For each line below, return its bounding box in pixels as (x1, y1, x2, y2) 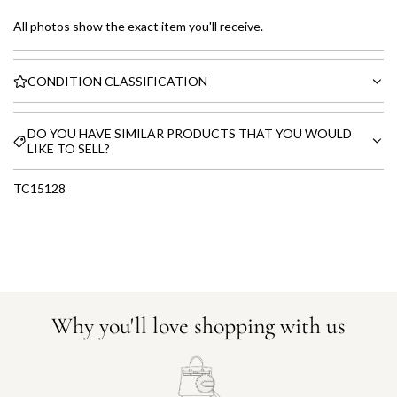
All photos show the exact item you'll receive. (13, 19, 263, 34)
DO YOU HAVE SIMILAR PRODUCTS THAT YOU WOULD (27, 126, 352, 141)
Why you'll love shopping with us (51, 311, 346, 339)
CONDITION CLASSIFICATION (27, 74, 207, 89)
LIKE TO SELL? (27, 141, 110, 156)
